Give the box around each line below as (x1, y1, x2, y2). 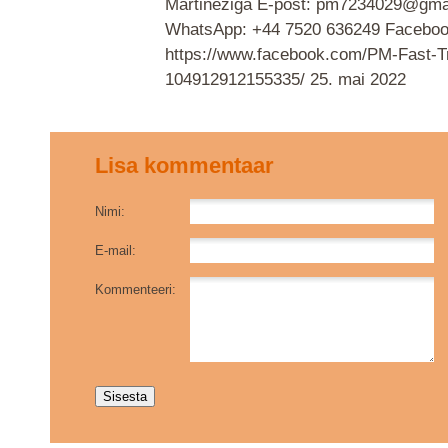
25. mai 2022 (310, 69, 406, 89)
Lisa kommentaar (95, 152, 274, 178)
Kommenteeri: (95, 281, 176, 297)
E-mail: (95, 242, 136, 258)
